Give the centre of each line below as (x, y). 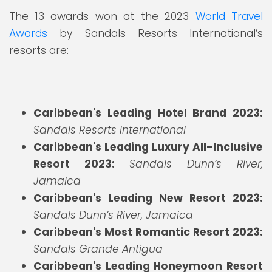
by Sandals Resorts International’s (155, 34)
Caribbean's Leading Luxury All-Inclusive (148, 147)
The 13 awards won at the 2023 (102, 17)
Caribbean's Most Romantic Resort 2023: (148, 232)
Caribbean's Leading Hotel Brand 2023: (148, 113)
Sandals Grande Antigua (98, 249)
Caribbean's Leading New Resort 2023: (148, 198)
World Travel (229, 17)
